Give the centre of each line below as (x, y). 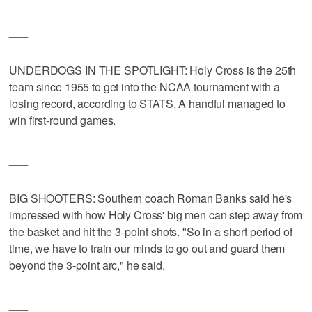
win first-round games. (63, 120)
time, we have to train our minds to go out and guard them (147, 248)
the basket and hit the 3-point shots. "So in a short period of (151, 231)
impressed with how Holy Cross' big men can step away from (156, 214)
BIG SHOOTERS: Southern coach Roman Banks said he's (151, 198)
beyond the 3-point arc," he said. (87, 265)
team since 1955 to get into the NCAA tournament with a (145, 86)
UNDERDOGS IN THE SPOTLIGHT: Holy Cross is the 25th (153, 70)
